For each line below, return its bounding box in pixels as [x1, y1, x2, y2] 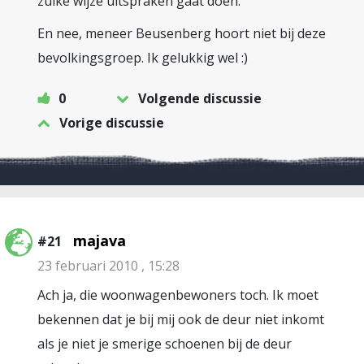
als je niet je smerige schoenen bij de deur [37, 335, 292, 353]
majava [73, 231, 126, 250]
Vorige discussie [59, 114, 164, 132]
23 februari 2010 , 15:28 [37, 257, 180, 275]
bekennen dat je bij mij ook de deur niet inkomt [37, 310, 324, 328]
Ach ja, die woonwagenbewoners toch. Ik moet [37, 286, 318, 304]
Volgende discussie [138, 89, 262, 107]
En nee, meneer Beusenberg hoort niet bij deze [37, 24, 326, 42]
